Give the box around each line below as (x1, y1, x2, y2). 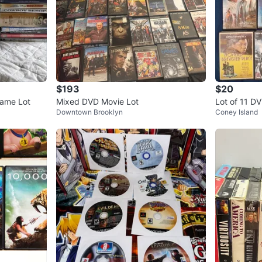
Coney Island (215, 107, 258, 116)
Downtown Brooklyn (56, 107, 123, 116)
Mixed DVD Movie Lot (56, 96, 139, 106)
